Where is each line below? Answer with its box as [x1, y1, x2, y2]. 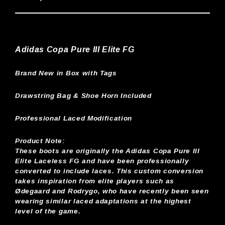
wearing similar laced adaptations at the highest [15, 197, 191, 205]
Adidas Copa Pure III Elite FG [15, 45, 135, 54]
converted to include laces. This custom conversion [15, 167, 203, 175]
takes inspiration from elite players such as [15, 177, 174, 185]
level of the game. [15, 207, 81, 215]
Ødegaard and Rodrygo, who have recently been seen [15, 187, 209, 195]
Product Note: [15, 137, 65, 145]
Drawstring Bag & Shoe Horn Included [15, 91, 152, 99]
